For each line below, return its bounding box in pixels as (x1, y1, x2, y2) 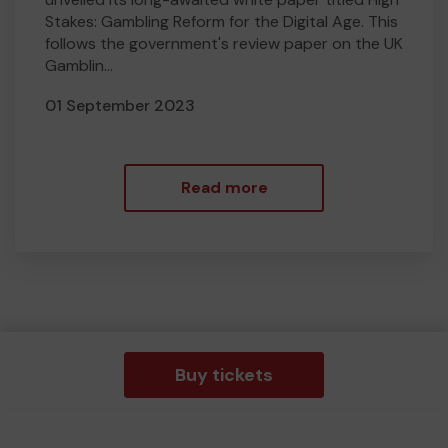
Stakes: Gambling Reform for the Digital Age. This (45, 11, 398, 32)
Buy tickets (175, 363, 273, 387)
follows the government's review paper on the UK (45, 33, 403, 54)
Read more (180, 177, 268, 198)
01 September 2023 (45, 95, 195, 116)
